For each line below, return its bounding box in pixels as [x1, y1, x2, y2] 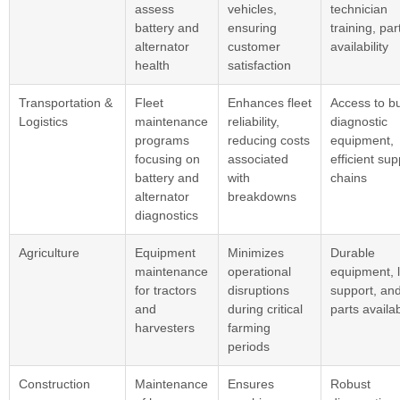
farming [228, 320, 271, 335]
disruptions [228, 282, 289, 297]
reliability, [228, 113, 279, 129]
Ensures [228, 376, 274, 391]
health [135, 57, 170, 72]
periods [228, 338, 270, 354]
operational [228, 263, 291, 279]
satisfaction [228, 57, 291, 72]
